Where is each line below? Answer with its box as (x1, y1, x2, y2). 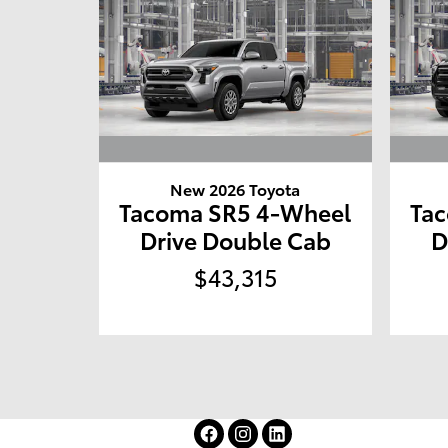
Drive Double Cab (139, 222, 331, 256)
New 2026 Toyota (170, 176, 301, 200)
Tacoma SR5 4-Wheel (119, 194, 352, 228)
